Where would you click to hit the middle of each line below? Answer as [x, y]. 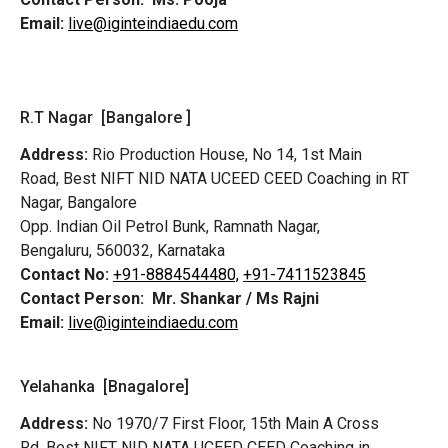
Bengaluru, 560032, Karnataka [122, 250]
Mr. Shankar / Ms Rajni [235, 298]
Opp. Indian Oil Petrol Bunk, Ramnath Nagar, [170, 226]
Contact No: [64, 274]
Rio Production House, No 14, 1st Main [225, 154]
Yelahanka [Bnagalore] [104, 387]
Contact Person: [82, 298]
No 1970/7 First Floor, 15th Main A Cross [233, 424]
